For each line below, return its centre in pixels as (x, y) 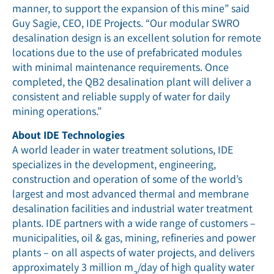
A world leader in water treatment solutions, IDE (123, 149)
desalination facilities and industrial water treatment (132, 208)
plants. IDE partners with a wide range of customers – (134, 223)
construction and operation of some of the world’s (127, 179)
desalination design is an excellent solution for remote (137, 37)
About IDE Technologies (68, 135)
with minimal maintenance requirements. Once (120, 67)
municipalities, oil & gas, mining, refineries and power (134, 237)
